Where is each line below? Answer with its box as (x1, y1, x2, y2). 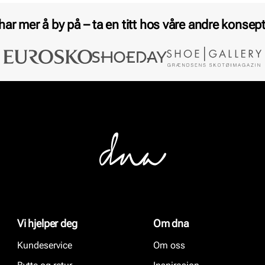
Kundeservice (17, 240, 72, 251)
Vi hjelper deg (17, 217, 77, 230)
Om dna (153, 217, 189, 230)
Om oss (153, 240, 185, 251)
